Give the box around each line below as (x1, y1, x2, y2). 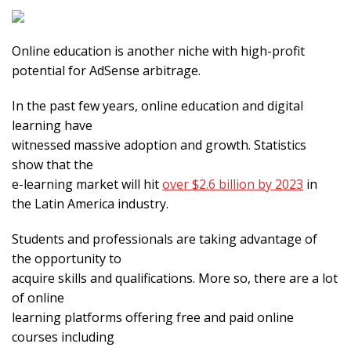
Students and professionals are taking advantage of (12, 230, 317, 248)
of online (12, 289, 64, 307)
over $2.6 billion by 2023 (162, 175, 303, 194)
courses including (12, 328, 114, 346)
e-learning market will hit (12, 175, 162, 194)
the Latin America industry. (12, 195, 168, 213)
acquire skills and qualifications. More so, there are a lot (12, 270, 338, 288)
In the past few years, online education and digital (12, 97, 303, 115)
